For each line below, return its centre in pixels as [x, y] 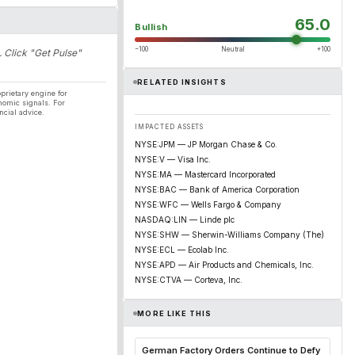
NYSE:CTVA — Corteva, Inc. [189, 280]
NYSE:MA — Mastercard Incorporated [205, 174]
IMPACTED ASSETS [170, 127]
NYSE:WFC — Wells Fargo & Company [208, 204]
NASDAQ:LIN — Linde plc [185, 219]
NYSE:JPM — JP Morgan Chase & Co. [206, 144]
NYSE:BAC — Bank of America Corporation [217, 189]
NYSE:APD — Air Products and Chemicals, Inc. [224, 265]
